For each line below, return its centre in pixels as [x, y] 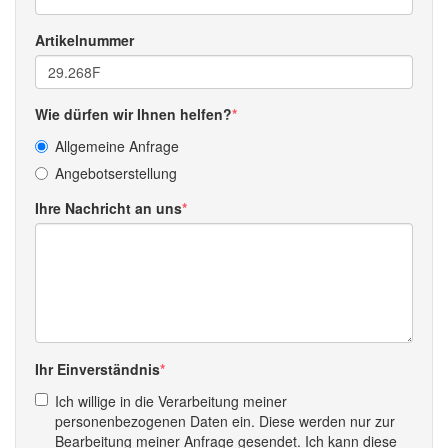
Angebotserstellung [116, 172]
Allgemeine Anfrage [117, 145]
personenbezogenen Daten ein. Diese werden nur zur [225, 420]
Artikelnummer [84, 39]
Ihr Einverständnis [97, 368]
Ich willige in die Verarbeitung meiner [171, 400]
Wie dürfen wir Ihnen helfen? [133, 113]
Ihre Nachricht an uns [108, 207]
